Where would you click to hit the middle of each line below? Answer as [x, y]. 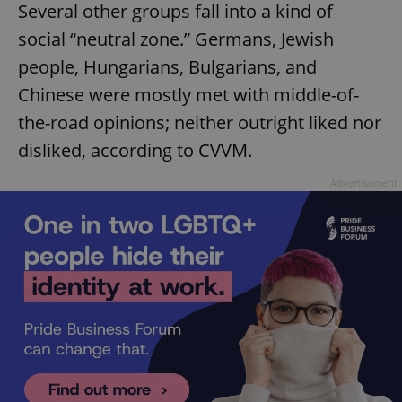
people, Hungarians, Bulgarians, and [167, 66]
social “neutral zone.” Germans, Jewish [176, 39]
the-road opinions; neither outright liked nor [200, 122]
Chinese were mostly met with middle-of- [188, 94]
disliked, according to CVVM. [135, 150]
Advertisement [364, 182]
